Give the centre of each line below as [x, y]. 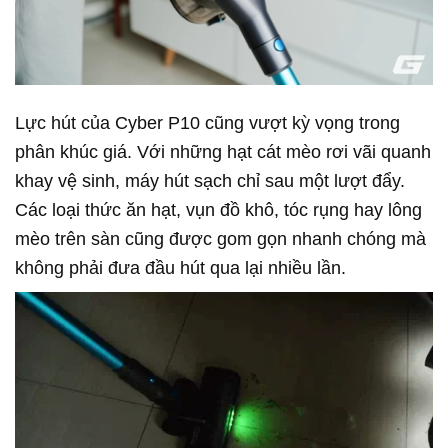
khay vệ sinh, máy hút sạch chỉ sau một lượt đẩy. [210, 181]
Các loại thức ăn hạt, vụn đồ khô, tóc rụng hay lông [218, 210]
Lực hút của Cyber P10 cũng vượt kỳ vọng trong [207, 123]
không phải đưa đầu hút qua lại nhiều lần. [180, 268]
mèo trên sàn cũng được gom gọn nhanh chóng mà [220, 239]
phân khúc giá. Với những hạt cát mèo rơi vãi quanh [223, 152]
